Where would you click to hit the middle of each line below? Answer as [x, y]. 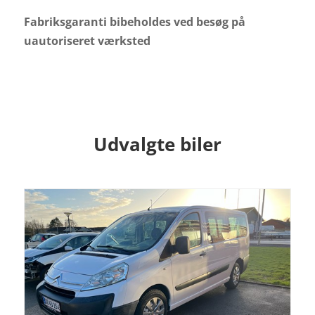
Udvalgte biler [157, 144]
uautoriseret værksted [87, 40]
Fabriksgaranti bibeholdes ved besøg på [134, 21]
